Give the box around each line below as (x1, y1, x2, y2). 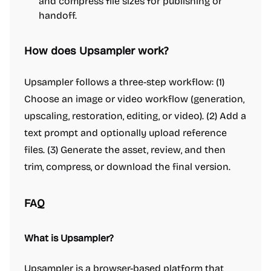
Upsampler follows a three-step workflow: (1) (24, 76, 224, 88)
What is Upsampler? (24, 232, 114, 244)
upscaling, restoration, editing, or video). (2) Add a (24, 110, 246, 122)
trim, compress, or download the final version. (24, 161, 230, 172)
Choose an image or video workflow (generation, (24, 93, 244, 105)
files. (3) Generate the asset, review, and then (24, 144, 226, 155)
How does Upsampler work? (24, 44, 168, 57)
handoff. (39, 10, 77, 21)
